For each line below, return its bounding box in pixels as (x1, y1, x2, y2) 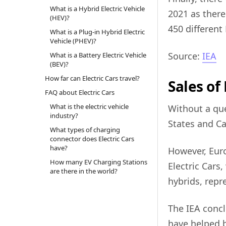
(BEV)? (49, 60, 69, 69)
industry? (49, 111, 78, 121)
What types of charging (49, 125, 120, 135)
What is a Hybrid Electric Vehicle (49, 4, 145, 14)
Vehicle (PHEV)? (49, 36, 96, 46)
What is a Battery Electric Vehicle (49, 50, 146, 60)
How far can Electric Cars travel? (44, 74, 140, 83)
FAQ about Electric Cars (44, 88, 115, 97)
